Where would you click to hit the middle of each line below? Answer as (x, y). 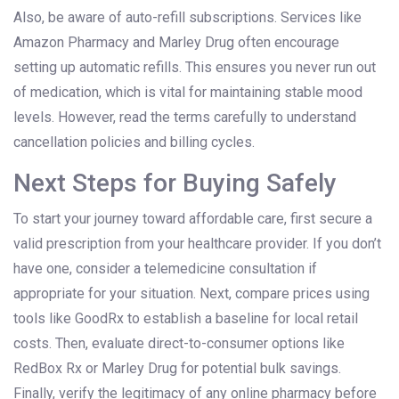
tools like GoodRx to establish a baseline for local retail (186, 319)
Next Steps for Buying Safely (175, 183)
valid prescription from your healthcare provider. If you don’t (197, 244)
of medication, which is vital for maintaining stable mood (188, 93)
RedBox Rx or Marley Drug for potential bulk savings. (177, 369)
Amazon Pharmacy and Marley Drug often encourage (176, 43)
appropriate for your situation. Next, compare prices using (191, 294)
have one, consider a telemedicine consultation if (165, 269)
